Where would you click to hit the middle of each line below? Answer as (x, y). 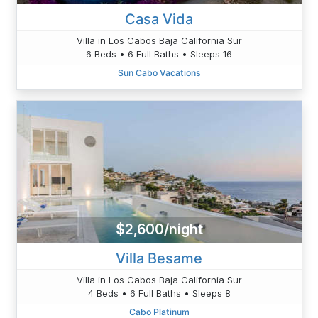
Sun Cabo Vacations (159, 72)
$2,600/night (159, 230)
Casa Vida (159, 19)
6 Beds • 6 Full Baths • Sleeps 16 (159, 54)
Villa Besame (159, 258)
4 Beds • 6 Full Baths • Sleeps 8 (159, 293)
